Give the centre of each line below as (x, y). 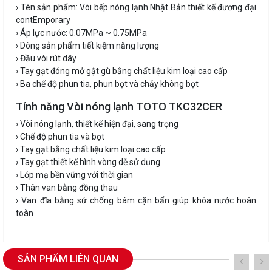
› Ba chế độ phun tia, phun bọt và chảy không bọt (107, 84)
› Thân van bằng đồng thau (67, 188)
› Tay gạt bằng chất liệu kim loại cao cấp (91, 150)
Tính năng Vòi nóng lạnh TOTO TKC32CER (119, 107)
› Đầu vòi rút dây (46, 59)
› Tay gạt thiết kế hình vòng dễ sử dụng (88, 162)
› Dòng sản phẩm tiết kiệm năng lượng (87, 46)
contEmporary (43, 20)
